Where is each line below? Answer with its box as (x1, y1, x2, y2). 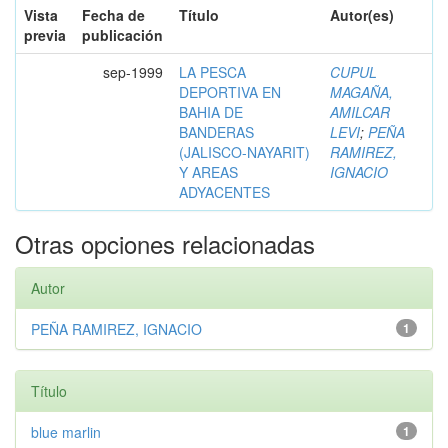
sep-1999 (103, 61, 163, 82)
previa (24, 24, 66, 45)
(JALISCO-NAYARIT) (179, 141, 310, 162)
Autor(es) (330, 4, 394, 25)
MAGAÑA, (330, 81, 393, 102)
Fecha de (82, 4, 145, 25)
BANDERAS (179, 121, 254, 142)
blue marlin (31, 421, 109, 442)
